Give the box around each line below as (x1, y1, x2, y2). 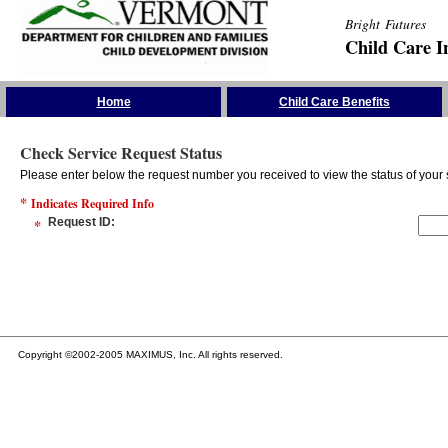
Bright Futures (345, 14, 426, 33)
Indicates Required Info (30, 195, 154, 212)
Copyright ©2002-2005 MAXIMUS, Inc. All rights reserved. (17, 349, 283, 360)
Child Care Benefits (279, 95, 390, 109)
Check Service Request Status (19, 141, 222, 164)
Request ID (47, 215, 111, 229)
